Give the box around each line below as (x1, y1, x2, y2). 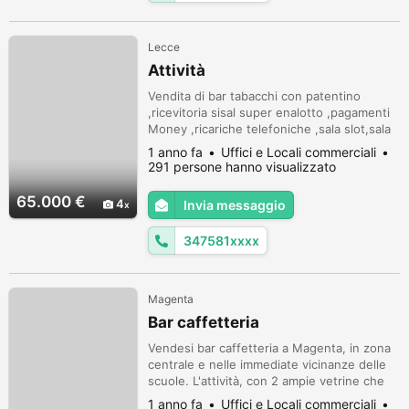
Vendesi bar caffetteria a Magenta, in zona (148, 341, 391, 355)
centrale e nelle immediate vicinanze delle (148, 357, 386, 372)
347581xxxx (184, 233, 259, 248)
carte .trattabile (148, 138, 236, 152)
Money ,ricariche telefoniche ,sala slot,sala (148, 121, 391, 136)
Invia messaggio (184, 197, 286, 213)
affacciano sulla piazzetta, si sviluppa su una (148, 390, 400, 404)
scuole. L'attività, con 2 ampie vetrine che (148, 373, 384, 388)
